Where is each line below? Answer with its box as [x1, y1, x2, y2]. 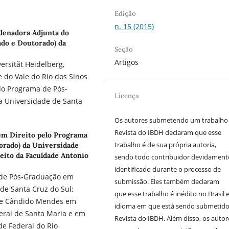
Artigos [114, 57, 139, 67]
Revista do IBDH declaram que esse [114, 127, 222, 137]
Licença [114, 91, 140, 100]
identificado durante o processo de [114, 164, 221, 174]
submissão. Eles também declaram [114, 176, 220, 186]
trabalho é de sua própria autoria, [114, 140, 217, 149]
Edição [114, 9, 136, 18]
